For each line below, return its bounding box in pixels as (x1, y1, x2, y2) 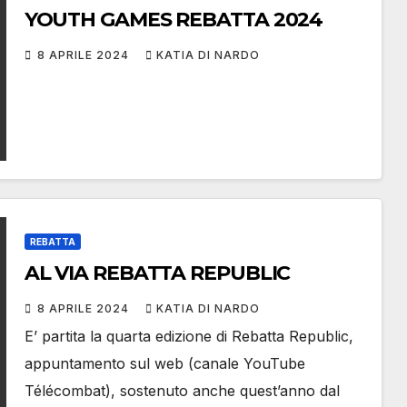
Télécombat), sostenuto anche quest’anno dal (24, 382, 340, 401)
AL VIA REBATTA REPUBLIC (24, 261, 291, 286)
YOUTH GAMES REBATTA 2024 (24, 7, 323, 33)
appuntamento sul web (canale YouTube (24, 354, 305, 373)
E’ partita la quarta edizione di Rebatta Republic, (24, 327, 353, 346)
